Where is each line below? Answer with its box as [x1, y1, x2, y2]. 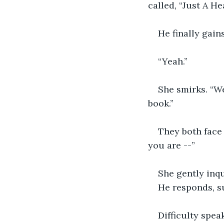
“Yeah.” [158, 55, 187, 67]
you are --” [148, 139, 195, 151]
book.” [148, 97, 173, 109]
